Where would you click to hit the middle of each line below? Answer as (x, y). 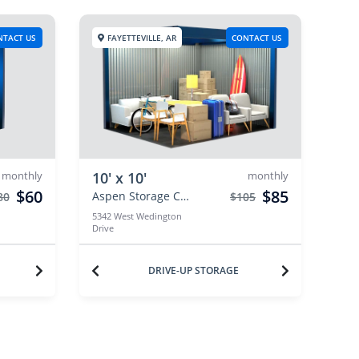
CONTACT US (257, 38)
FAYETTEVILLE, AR (141, 38)
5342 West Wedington (137, 216)
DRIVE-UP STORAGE (193, 270)
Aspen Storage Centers (184, 196)
